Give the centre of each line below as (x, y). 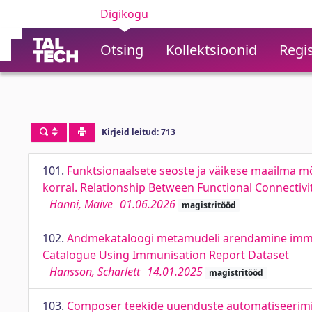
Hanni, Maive (81, 204)
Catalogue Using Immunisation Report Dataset (166, 255)
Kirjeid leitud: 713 (138, 132)
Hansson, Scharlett (95, 272)
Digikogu (124, 14)
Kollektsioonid (211, 50)
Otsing (122, 50)
